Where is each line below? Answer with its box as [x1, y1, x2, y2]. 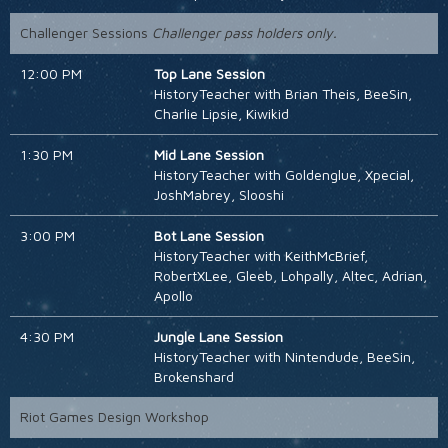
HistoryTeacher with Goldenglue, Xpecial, [153, 166, 414, 184]
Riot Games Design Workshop [20, 408, 209, 426]
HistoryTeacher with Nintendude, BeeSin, [153, 348, 415, 366]
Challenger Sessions [20, 24, 152, 42]
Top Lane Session [153, 65, 265, 83]
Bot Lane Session [153, 227, 264, 245]
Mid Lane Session [153, 146, 264, 164]
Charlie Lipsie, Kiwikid [153, 105, 289, 123]
